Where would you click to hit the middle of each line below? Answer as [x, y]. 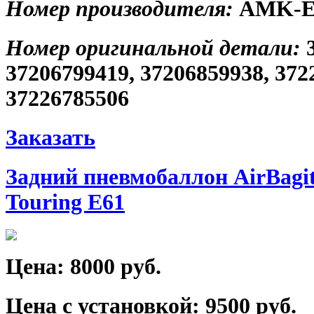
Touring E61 [65, 203]
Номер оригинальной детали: [156, 48]
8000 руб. [116, 266]
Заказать [50, 138]
